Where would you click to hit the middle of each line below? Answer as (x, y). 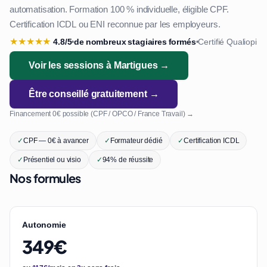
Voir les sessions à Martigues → (99, 65)
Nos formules (45, 178)
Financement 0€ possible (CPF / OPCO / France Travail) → (102, 114)
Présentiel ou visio (52, 160)
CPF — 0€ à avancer (56, 141)
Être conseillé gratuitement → (94, 94)
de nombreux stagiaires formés (135, 41)
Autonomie (44, 225)
